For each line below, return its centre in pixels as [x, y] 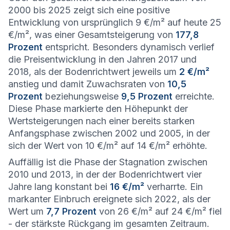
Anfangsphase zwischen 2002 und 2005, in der [109, 133]
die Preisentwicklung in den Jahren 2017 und [102, 59]
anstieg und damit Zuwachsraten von [88, 84]
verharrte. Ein [174, 187]
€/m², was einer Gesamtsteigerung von [92, 35]
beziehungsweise [82, 96]
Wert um [27, 211]
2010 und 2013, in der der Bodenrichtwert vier [105, 174]
